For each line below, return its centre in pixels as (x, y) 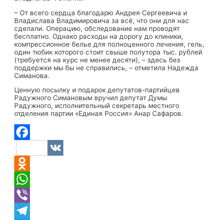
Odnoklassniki (36, 179)
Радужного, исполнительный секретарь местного (97, 106)
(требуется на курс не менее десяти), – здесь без (97, 60)
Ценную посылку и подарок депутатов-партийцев (97, 90)
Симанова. (32, 75)
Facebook (63, 148)
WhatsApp (31, 195)
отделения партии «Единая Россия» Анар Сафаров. (99, 114)
